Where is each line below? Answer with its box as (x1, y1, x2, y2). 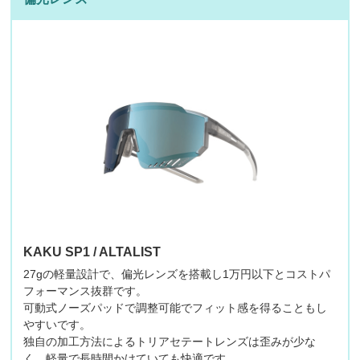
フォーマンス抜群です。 (22, 284, 147, 298)
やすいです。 (22, 318, 91, 332)
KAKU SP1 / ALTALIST (22, 245, 161, 260)
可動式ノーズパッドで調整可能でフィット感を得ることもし (22, 301, 327, 315)
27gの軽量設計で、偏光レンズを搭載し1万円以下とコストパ (22, 268, 330, 281)
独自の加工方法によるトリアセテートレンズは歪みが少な (22, 335, 316, 349)
